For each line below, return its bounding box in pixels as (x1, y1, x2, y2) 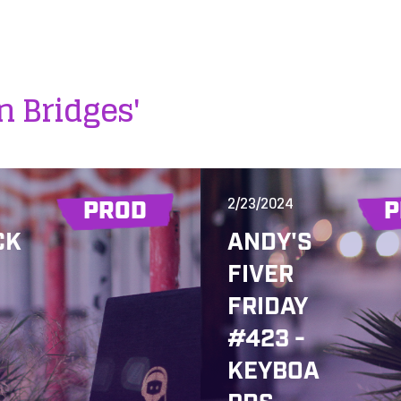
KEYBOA (227, 354, 320, 388)
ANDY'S (227, 226, 312, 259)
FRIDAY (227, 290, 308, 323)
